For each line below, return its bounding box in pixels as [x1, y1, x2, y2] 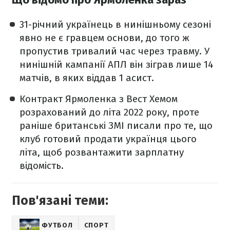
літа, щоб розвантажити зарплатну [20, 146, 184, 159]
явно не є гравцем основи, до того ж [20, 32, 189, 44]
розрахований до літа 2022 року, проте [20, 106, 199, 119]
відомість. [20, 160, 64, 172]
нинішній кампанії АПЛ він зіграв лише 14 [20, 59, 214, 71]
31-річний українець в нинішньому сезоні [20, 18, 211, 31]
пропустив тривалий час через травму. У [20, 45, 209, 57]
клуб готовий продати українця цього [20, 133, 197, 145]
